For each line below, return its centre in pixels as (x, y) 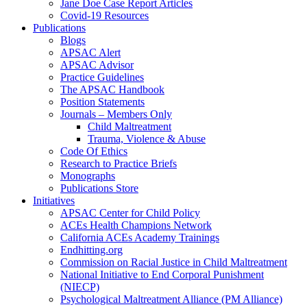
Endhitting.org (91, 250)
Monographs (88, 176)
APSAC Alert (90, 53)
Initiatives (54, 201)
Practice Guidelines (102, 77)
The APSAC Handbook (112, 90)
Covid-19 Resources (105, 16)
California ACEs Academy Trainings (140, 238)
